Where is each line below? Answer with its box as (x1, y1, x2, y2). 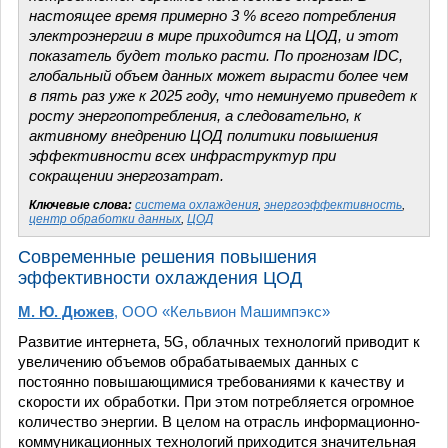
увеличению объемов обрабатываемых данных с (18, 353, 359, 370)
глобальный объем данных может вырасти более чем (29, 67, 408, 84)
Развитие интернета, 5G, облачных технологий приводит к (18, 333, 420, 350)
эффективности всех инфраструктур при (29, 147, 336, 164)
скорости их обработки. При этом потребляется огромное (18, 393, 414, 410)
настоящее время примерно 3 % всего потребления (29, 7, 396, 24)
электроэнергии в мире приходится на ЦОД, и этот (29, 27, 399, 44)
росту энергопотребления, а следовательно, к (29, 107, 361, 124)
